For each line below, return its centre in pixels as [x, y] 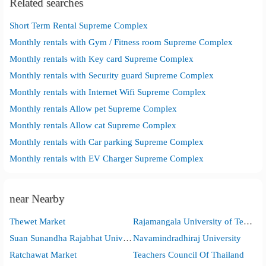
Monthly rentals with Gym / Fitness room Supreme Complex [121, 42]
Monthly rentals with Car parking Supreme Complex [107, 142]
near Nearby [37, 199]
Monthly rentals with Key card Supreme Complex [102, 58]
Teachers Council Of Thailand [188, 254]
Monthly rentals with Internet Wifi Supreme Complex [108, 92]
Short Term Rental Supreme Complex [79, 25]
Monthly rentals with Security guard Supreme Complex [112, 75]
